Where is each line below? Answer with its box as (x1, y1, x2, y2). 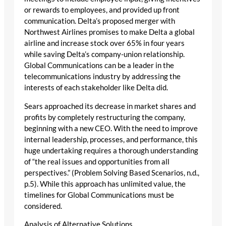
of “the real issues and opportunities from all (24, 157, 169, 166)
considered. (24, 201, 62, 210)
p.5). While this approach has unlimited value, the (24, 179, 186, 188)
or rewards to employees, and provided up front (24, 6, 180, 15)
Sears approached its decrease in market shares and (24, 101, 196, 110)
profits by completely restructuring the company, (24, 112, 185, 122)
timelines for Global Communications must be (24, 190, 174, 199)
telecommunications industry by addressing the (24, 72, 181, 81)
